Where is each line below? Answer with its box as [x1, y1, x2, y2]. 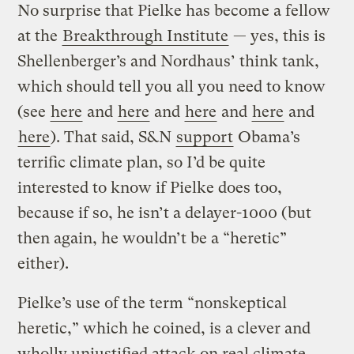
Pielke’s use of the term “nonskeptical [17, 293, 288, 312]
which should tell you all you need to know [17, 77, 326, 96]
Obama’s [234, 127, 301, 146]
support [176, 127, 234, 146]
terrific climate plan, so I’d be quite [17, 153, 266, 171]
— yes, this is [229, 26, 326, 45]
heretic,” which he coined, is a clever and [17, 318, 311, 337]
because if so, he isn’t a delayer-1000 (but [17, 203, 312, 222]
